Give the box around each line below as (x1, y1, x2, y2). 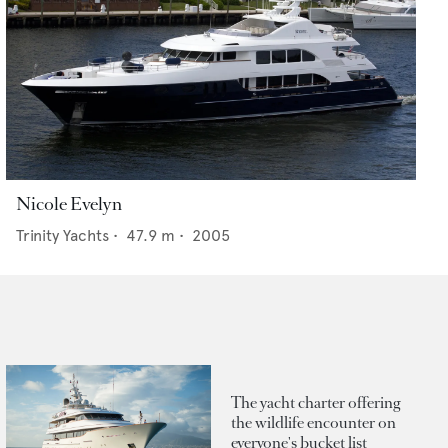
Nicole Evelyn (16, 192, 122, 217)
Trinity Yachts (16, 226, 109, 246)
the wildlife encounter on (231, 411, 396, 433)
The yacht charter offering (231, 391, 400, 413)
